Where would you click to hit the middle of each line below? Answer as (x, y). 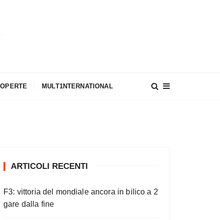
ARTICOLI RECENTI (49, 166)
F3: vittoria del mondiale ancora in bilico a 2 (81, 192)
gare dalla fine (29, 204)
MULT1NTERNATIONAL (77, 86)
